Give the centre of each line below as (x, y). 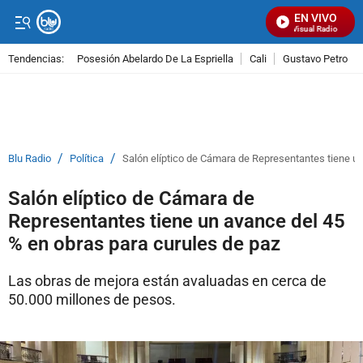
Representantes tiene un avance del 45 (177, 221)
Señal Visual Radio (296, 29)
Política (87, 158)
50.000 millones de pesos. (92, 299)
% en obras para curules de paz (144, 244)
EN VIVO (316, 18)
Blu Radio (30, 158)
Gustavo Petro (315, 58)
